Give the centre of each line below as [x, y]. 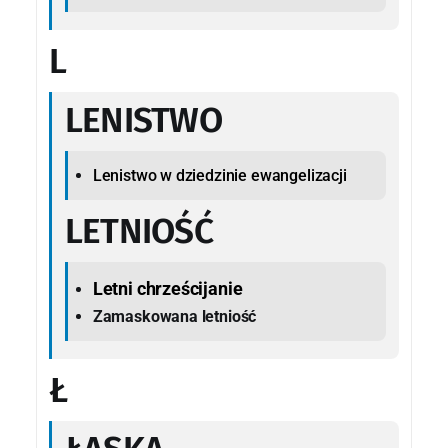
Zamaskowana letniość [174, 316]
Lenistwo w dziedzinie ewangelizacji [219, 175]
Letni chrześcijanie [167, 288]
